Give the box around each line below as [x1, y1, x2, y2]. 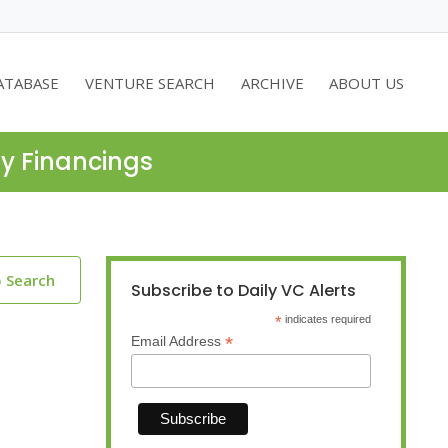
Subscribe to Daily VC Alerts [131, 279, 356, 303]
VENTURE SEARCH [85, 72, 216, 93]
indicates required [282, 313, 371, 326]
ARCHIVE [240, 72, 304, 93]
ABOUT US [329, 72, 405, 93]
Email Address [131, 333, 225, 350]
